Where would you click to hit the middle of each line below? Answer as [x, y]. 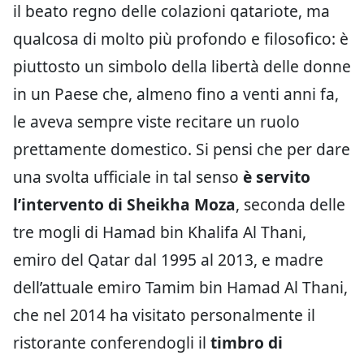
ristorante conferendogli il [110, 342]
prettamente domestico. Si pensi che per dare [182, 149]
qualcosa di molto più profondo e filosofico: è [181, 38]
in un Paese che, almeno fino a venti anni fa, [176, 93]
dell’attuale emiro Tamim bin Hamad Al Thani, [180, 287]
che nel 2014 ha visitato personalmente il [164, 314]
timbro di [245, 342]
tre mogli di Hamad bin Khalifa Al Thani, [160, 232]
